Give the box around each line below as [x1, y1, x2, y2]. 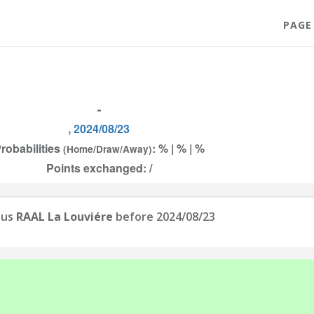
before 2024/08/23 [113, 209, 215, 224]
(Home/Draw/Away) [62, 142, 152, 156]
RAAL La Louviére [16, 209, 113, 224]
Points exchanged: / [46, 160, 152, 176]
